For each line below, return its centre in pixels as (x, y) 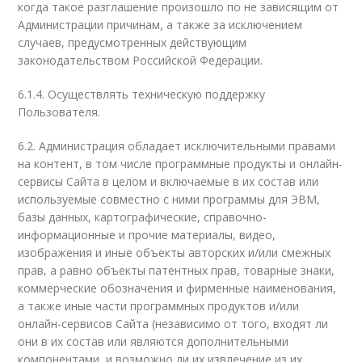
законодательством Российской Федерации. (141, 60)
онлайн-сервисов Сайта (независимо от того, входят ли (173, 324)
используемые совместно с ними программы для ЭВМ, (169, 199)
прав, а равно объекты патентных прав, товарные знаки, (177, 270)
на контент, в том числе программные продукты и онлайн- (181, 164)
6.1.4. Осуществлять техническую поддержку (142, 94)
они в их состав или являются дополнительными (154, 341)
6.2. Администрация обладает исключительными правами (177, 146)
